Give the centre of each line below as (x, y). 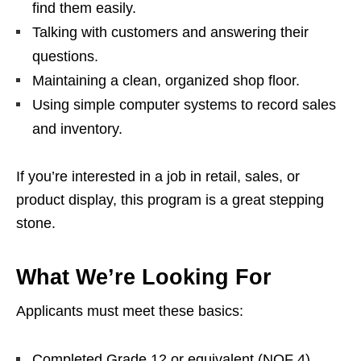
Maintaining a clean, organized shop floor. (166, 81)
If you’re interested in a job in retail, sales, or (158, 177)
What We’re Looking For (144, 278)
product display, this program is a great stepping (170, 200)
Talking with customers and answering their (170, 33)
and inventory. (77, 129)
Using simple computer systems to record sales (184, 105)
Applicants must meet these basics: (130, 311)
